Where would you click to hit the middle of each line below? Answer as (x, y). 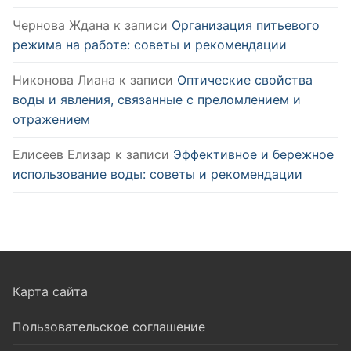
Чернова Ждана (61, 25)
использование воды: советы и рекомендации (157, 174)
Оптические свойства (245, 80)
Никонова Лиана (64, 80)
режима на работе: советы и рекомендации (150, 44)
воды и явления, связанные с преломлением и (157, 100)
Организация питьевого (246, 25)
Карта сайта (50, 291)
